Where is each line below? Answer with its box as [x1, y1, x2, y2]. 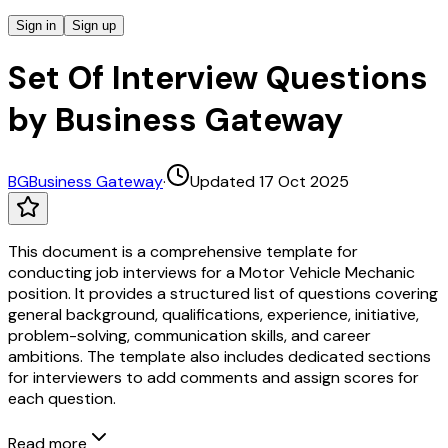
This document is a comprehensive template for [8, 240, 358, 262]
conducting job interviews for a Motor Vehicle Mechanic [8, 261, 415, 283]
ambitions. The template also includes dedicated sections [8, 345, 431, 367]
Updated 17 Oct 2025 [190, 170, 349, 192]
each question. [8, 387, 116, 409]
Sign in [16, 18, 56, 33]
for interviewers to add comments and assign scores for [8, 366, 419, 388]
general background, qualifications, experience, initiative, [8, 303, 419, 325]
